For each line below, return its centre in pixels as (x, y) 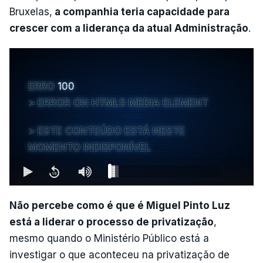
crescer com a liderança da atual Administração (129, 28)
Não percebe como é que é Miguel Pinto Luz (120, 205)
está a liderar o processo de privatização (112, 222)
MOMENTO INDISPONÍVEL (90, 147)
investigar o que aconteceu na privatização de (119, 255)
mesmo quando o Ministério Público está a (109, 238)
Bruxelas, (31, 12)
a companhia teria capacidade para (141, 12)
